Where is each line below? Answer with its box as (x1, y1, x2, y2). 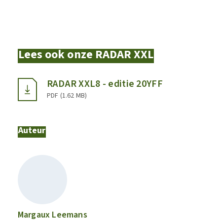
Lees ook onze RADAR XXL (18, 45, 154, 63)
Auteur (18, 124, 46, 137)
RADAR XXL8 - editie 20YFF (46, 76, 163, 91)
